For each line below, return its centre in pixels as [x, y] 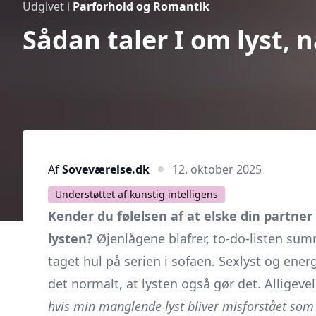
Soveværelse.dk [106, 169]
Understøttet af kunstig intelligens [136, 194]
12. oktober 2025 [217, 169]
